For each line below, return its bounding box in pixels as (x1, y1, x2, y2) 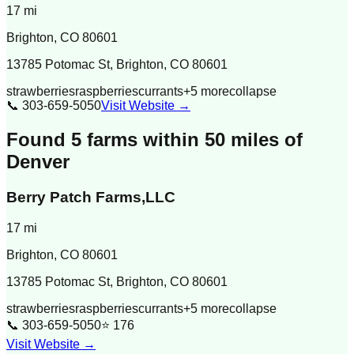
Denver (6, 151, 70, 173)
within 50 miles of (137, 129, 303, 151)
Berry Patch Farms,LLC (6, 189, 175, 206)
